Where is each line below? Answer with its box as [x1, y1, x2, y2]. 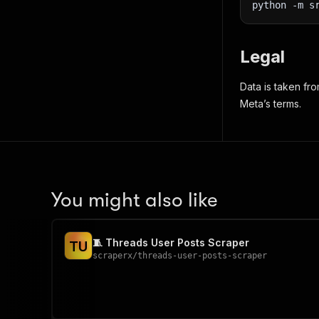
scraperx [93, 251, 132, 261]
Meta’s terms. [240, 98, 301, 110]
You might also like [51, 189, 218, 211]
